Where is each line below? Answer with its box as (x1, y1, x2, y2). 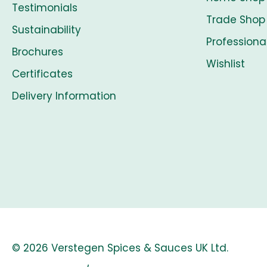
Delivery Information (12, 88, 116, 103)
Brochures (12, 44, 63, 59)
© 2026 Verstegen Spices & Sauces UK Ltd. (12, 240, 228, 255)
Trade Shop (206, 12, 265, 27)
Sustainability (12, 22, 81, 37)
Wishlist (206, 56, 245, 71)
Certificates (12, 66, 73, 81)
